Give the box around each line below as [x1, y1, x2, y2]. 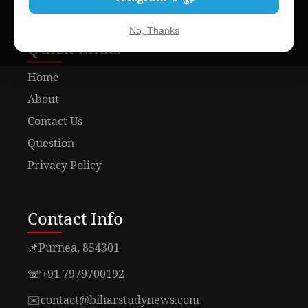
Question [27, 135, 74, 151]
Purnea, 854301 [38, 239, 120, 255]
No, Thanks [129, 24, 179, 36]
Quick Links [27, 36, 121, 59]
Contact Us [27, 113, 82, 129]
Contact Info [27, 206, 123, 230]
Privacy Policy [27, 157, 102, 173]
